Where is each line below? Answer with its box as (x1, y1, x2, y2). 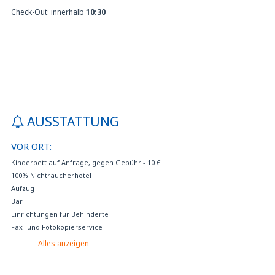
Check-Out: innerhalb (11, 6, 86, 17)
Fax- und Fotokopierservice (11, 222, 103, 231)
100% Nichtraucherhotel (11, 170, 91, 180)
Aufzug (11, 183, 34, 193)
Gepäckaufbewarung (11, 260, 82, 270)
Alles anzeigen (38, 238, 89, 249)
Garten (11, 247, 35, 257)
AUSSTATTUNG (27, 112, 119, 130)
